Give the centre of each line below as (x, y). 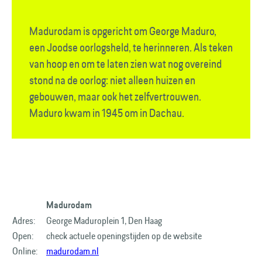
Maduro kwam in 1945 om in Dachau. (108, 113)
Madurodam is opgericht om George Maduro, (123, 31)
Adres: (24, 220)
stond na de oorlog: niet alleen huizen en (112, 80)
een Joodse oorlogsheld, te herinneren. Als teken (131, 47)
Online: (25, 251)
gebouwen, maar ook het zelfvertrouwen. (115, 96)
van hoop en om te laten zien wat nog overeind (125, 64)
